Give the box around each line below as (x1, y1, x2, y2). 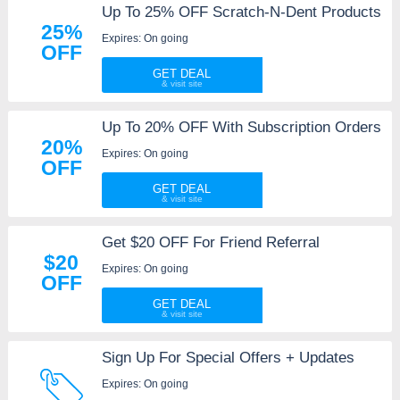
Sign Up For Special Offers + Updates (101, 349, 354, 367)
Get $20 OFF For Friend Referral (101, 234, 320, 252)
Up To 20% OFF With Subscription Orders (101, 119, 381, 137)
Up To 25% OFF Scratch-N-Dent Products (101, 4, 381, 21)
